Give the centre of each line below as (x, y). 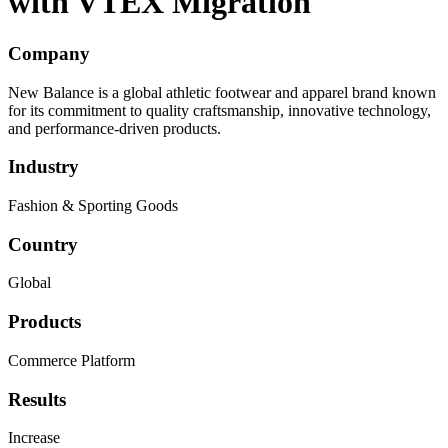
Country (43, 244)
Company (49, 53)
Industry (43, 167)
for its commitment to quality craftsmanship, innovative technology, (219, 110)
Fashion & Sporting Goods (93, 206)
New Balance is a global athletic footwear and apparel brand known (222, 92)
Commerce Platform (71, 360)
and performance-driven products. (114, 128)
